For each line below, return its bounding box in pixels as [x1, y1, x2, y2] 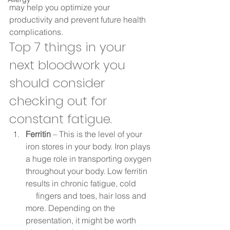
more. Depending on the [26, 203, 117, 213]
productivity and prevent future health [9, 14, 148, 25]
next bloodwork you [9, 56, 129, 73]
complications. [9, 27, 65, 37]
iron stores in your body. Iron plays [26, 141, 152, 151]
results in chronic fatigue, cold [26, 178, 138, 188]
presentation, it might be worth [26, 215, 138, 225]
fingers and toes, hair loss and [26, 190, 148, 201]
